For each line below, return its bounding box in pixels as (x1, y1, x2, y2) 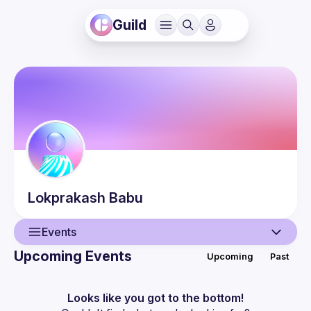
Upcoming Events (14, 248, 132, 264)
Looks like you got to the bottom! (67, 291, 244, 305)
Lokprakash (28, 190, 106, 206)
